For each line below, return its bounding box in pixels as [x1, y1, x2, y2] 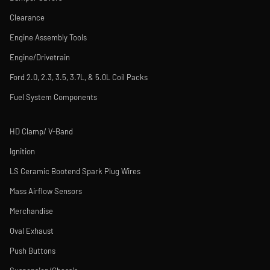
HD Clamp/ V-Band [10, 127, 73, 136]
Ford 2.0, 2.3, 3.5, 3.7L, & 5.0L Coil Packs [10, 72, 148, 82]
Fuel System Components [10, 92, 97, 102]
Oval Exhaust [10, 226, 54, 236]
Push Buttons [10, 246, 55, 256]
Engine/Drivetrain [10, 52, 70, 62]
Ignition [10, 146, 35, 156]
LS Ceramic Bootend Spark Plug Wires [10, 166, 140, 176]
